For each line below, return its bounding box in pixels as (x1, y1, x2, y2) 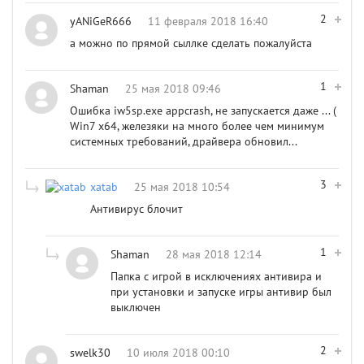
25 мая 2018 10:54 (134, 180, 230, 194)
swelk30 (70, 345, 110, 360)
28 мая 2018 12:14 (166, 247, 262, 262)
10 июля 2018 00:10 (127, 345, 230, 360)
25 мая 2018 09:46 (125, 81, 221, 96)
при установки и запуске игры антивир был (110, 284, 331, 299)
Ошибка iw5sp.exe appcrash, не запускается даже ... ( (70, 103, 336, 118)
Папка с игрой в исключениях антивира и (110, 269, 322, 284)
